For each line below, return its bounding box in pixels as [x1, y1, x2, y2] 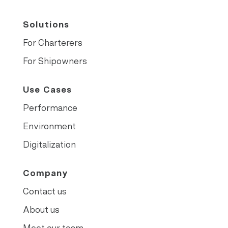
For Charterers [22, 37, 82, 48]
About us [22, 204, 60, 215]
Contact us [22, 186, 67, 196]
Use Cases [22, 84, 72, 95]
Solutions [22, 19, 69, 30]
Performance [22, 102, 77, 113]
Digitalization [22, 139, 76, 150]
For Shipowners [22, 55, 87, 66]
